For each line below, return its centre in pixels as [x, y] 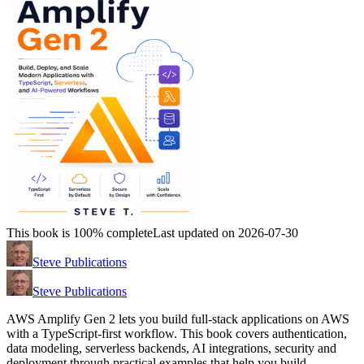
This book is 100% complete [80, 233]
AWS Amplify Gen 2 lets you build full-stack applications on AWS [178, 319]
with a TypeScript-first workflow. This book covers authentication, [177, 334]
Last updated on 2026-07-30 [225, 233]
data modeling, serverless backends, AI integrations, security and [171, 349]
